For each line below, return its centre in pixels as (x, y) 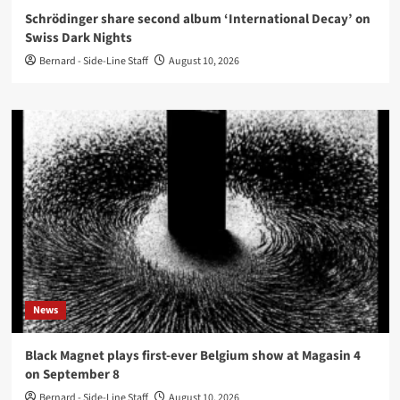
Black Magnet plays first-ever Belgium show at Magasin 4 (192, 356)
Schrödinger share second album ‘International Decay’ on (197, 19)
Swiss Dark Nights (78, 38)
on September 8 (72, 375)
